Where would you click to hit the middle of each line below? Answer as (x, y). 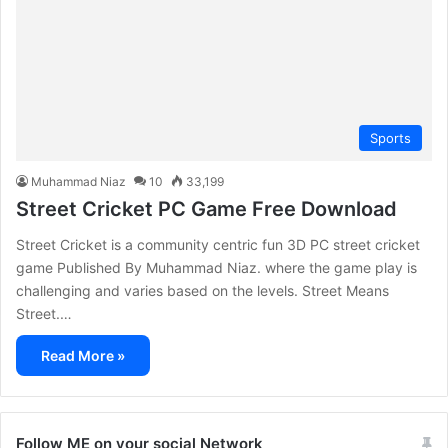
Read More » (83, 356)
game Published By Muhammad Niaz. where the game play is (216, 268)
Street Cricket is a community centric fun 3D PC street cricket (218, 245)
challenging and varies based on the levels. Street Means (202, 291)
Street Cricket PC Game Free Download (206, 209)
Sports (390, 138)
